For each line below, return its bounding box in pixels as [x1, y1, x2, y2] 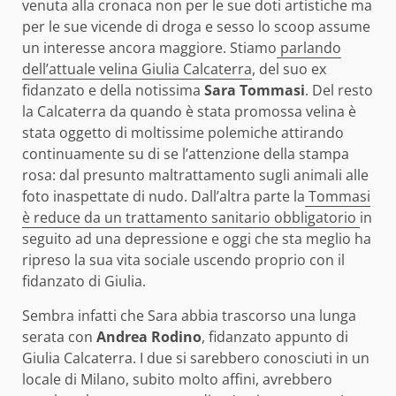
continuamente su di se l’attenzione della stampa [22, 144, 349, 164]
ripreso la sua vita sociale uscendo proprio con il [22, 250, 345, 270]
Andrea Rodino [96, 327, 202, 347]
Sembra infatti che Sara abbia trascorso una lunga [22, 306, 356, 326]
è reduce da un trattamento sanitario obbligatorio [22, 208, 360, 228]
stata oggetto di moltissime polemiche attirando [22, 123, 344, 143]
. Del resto [305, 80, 373, 101]
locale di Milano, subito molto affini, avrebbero [22, 369, 332, 390]
